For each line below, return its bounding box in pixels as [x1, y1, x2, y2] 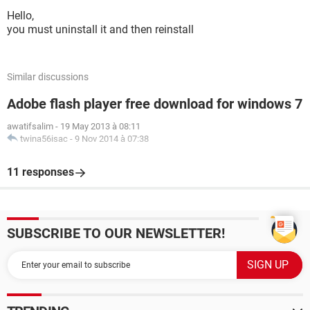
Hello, [7, 9, 34, 22]
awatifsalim [7, 121, 53, 131]
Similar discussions [7, 71, 89, 82]
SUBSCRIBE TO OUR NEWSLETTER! [7, 225, 225, 241]
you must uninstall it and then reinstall [7, 23, 194, 36]
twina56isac [20, 134, 68, 144]
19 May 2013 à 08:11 [60, 121, 140, 131]
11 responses [7, 165, 74, 179]
